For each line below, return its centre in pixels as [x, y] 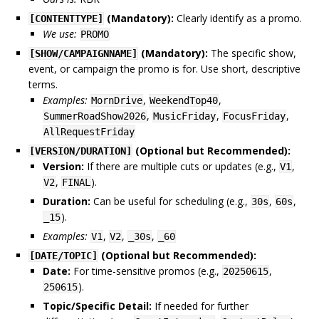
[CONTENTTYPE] [66, 19]
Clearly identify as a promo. [238, 19]
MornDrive [117, 101]
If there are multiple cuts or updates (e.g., [182, 167]
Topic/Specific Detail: [97, 306]
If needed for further [200, 306]
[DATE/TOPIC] [63, 256]
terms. [43, 85]
